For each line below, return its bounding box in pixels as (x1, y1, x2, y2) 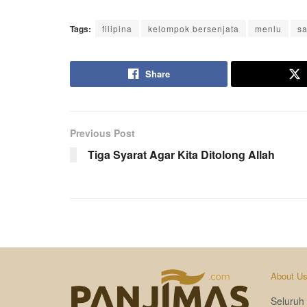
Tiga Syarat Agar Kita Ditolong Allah (88, 146, 275, 162)
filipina (102, 22, 132, 34)
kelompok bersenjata (148, 22, 239, 34)
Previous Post (70, 125, 135, 140)
